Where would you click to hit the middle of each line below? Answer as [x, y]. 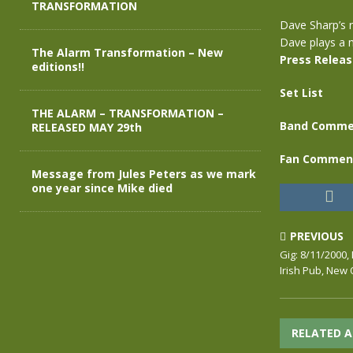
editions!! [58, 67]
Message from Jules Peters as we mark [144, 174]
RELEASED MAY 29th [87, 127]
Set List [301, 93]
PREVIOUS [316, 236]
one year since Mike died [102, 188]
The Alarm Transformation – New [127, 52]
